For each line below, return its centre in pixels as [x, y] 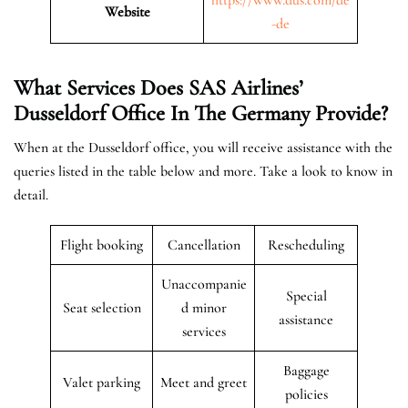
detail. [31, 194]
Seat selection [102, 307]
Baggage [306, 370]
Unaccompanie [204, 284]
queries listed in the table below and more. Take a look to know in [203, 171]
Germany [273, 113]
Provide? [352, 113]
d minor [204, 307]
